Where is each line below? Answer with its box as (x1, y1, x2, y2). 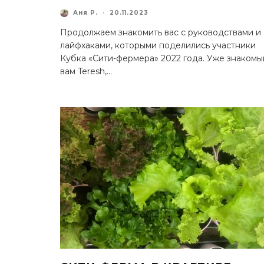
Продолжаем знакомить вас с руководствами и (60, 27, 261, 38)
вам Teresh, (60, 65, 107, 77)
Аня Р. (73, 9, 98, 17)
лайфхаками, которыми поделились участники (60, 39, 256, 51)
